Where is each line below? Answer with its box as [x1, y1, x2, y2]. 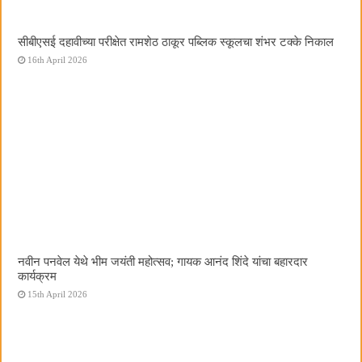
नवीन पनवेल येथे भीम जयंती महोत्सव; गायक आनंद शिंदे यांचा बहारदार [18, 254, 309, 268]
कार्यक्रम [18, 268, 57, 283]
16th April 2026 [27, 54, 88, 65]
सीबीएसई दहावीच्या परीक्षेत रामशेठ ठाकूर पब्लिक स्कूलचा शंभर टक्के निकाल [18, 34, 335, 48]
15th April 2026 [27, 288, 88, 299]
